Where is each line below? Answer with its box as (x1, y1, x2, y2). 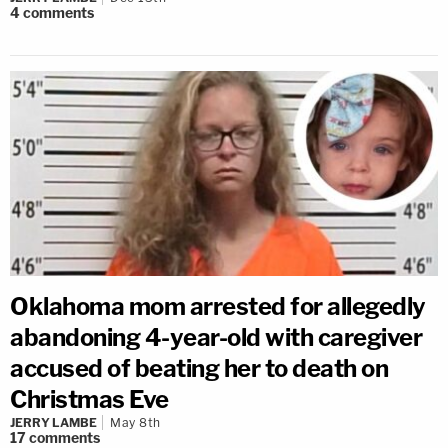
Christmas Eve (10, 384, 169, 414)
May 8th (110, 414, 161, 430)
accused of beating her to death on (10, 353, 388, 383)
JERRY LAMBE (10, 414, 97, 430)
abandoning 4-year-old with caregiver (10, 322, 422, 352)
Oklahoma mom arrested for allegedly (10, 291, 426, 321)
